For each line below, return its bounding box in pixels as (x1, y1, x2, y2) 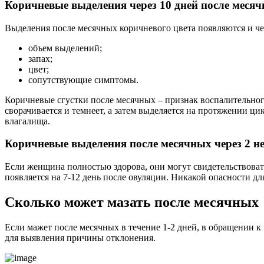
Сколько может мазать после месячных (5, 194, 259, 210)
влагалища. (5, 115, 50, 126)
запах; (28, 53, 52, 64)
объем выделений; (28, 42, 102, 53)
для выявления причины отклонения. (5, 232, 156, 243)
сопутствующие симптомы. (28, 74, 138, 85)
